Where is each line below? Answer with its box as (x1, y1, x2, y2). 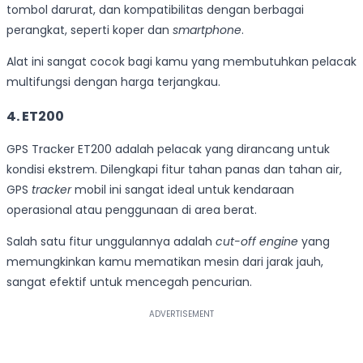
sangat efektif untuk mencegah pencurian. (6, 274, 252, 291)
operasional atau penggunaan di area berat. (6, 202, 257, 219)
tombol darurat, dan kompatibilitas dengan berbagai (6, 2, 304, 19)
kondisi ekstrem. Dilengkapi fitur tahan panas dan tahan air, (6, 161, 342, 178)
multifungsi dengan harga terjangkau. (6, 74, 220, 91)
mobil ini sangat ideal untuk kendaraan (71, 181, 294, 199)
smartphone (173, 22, 241, 39)
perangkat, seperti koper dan (6, 22, 173, 39)
